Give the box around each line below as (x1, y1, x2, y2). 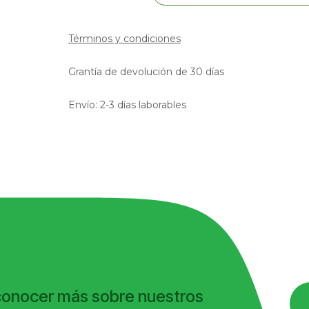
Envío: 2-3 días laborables (68, 99, 186, 111)
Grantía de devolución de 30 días (68, 66, 224, 78)
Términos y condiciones (68, 32, 181, 45)
